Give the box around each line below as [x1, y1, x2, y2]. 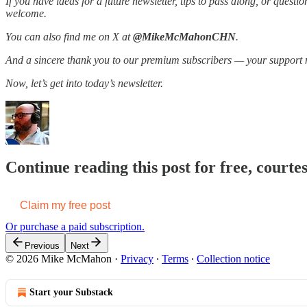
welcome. [5, 7, 47, 19]
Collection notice [197, 252, 270, 265]
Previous [25, 240, 60, 251]
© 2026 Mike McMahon [5, 252, 112, 265]
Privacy [121, 252, 153, 265]
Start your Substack [29, 286, 113, 297]
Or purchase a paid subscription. [5, 220, 145, 232]
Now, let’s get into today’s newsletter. [5, 77, 163, 89]
